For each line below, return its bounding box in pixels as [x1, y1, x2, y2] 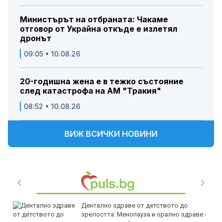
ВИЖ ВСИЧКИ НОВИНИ [64, 128, 158, 139]
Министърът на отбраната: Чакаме [20, 14, 168, 24]
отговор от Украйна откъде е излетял [20, 23, 177, 34]
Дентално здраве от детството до [81, 201, 188, 209]
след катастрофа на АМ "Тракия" [20, 85, 161, 96]
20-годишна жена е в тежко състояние [20, 76, 183, 86]
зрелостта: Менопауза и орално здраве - [81, 210, 207, 218]
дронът [20, 33, 52, 43]
